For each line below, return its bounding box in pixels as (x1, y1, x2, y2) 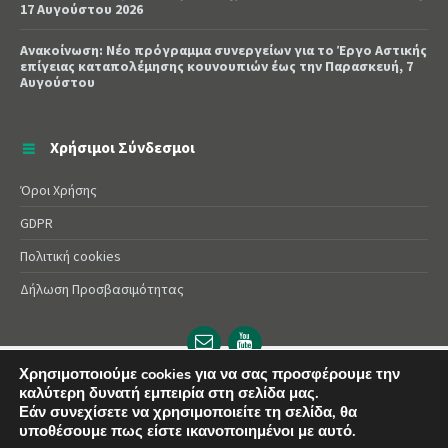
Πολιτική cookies (20, 247, 121, 266)
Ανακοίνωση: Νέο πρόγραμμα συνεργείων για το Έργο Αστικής (20, 41, 427, 60)
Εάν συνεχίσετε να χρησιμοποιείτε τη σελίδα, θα (19, 402, 357, 422)
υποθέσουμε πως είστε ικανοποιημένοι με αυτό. (19, 421, 356, 441)
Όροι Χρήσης (20, 181, 97, 200)
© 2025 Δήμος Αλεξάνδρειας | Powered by (100, 383, 311, 399)
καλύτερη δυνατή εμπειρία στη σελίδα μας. (19, 383, 319, 403)
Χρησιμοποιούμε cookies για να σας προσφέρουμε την (19, 364, 400, 384)
